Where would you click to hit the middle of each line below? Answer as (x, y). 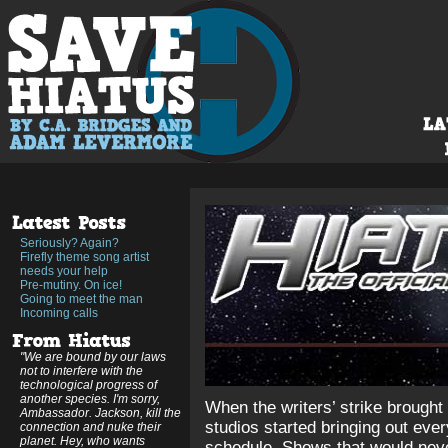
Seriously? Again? (69, 243)
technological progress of (88, 385)
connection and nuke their (90, 427)
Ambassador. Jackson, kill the (100, 413)
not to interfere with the (81, 371)
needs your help (64, 271)
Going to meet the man (81, 299)
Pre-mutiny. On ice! (71, 285)
